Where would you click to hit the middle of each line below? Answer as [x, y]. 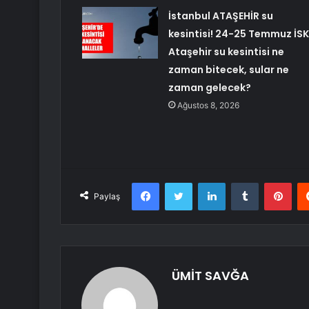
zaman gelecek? [209, 88]
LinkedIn [243, 182]
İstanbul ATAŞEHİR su [220, 16]
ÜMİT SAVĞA [210, 276]
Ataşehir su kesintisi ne [226, 52]
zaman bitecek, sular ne [228, 70]
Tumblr [272, 182]
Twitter [207, 182]
